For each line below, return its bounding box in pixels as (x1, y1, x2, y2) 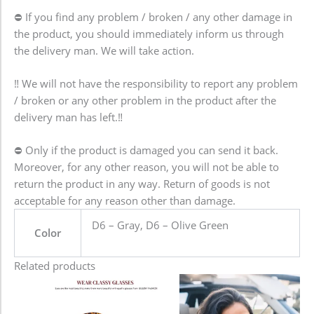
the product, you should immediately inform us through (14, 26, 284, 41)
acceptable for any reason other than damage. (14, 193, 235, 208)
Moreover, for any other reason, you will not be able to (14, 160, 279, 175)
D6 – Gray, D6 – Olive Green (91, 218, 228, 233)
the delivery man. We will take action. (14, 43, 194, 57)
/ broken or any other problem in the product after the (14, 93, 276, 107)
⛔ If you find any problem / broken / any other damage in (14, 9, 292, 24)
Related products (14, 259, 95, 273)
